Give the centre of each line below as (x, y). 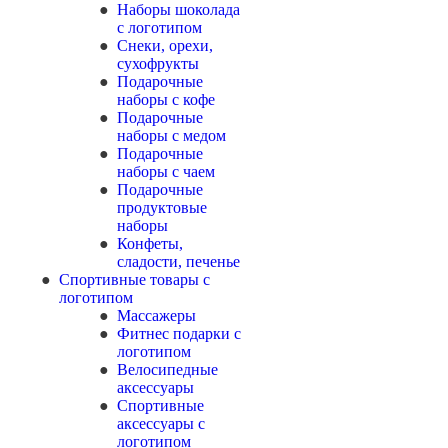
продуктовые (162, 207)
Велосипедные (167, 369)
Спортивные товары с (134, 279)
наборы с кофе (166, 99)
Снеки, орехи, (165, 45)
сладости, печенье (178, 261)
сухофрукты (158, 63)
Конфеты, (150, 243)
